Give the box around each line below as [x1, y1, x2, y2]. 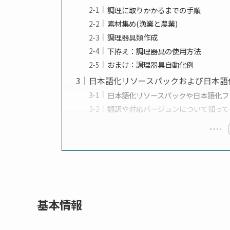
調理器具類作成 [107, 31, 158, 43]
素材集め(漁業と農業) [107, 18, 178, 29]
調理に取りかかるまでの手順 [107, 4, 201, 15]
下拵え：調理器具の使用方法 [107, 45, 201, 56]
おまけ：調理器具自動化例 [107, 59, 194, 70]
